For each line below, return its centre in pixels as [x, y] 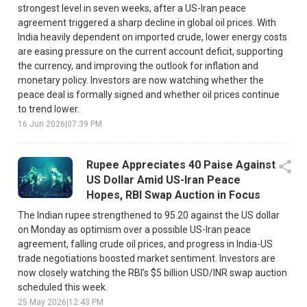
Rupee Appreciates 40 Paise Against [181, 164]
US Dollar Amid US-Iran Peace [163, 180]
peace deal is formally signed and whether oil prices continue [149, 94]
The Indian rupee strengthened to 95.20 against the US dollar [149, 215]
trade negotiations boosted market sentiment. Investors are [147, 258]
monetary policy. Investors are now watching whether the [141, 80]
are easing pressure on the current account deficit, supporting [150, 51]
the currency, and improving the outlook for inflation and [138, 65]
